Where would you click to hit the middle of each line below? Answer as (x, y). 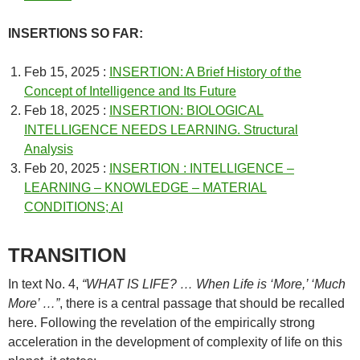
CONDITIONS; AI (74, 207)
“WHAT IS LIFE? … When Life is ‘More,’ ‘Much (214, 284)
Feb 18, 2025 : (67, 110)
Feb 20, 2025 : (67, 168)
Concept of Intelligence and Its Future (130, 91)
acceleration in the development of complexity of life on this (175, 342)
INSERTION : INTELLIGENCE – (202, 168)
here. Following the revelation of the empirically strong (162, 322)
